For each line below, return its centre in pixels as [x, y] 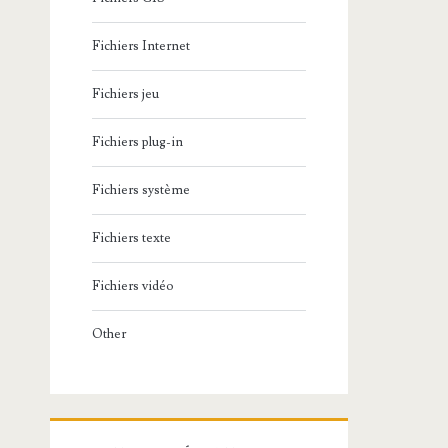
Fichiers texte [132, 238]
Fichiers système [141, 190]
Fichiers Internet [141, 46]
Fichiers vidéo [133, 286]
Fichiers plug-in [138, 142]
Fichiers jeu [126, 94]
